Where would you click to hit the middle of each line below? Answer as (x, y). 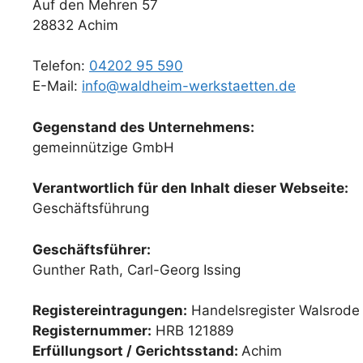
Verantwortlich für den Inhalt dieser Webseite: (190, 188)
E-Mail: (57, 86)
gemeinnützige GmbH (103, 147)
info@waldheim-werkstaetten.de (189, 86)
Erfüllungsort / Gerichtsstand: (137, 351)
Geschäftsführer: (92, 249)
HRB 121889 (193, 331)
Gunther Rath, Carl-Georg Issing (137, 269)
